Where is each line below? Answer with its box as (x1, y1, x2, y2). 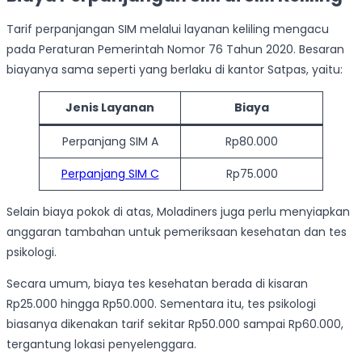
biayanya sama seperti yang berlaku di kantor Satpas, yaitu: (6, 61, 343, 78)
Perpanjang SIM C (61, 166, 159, 183)
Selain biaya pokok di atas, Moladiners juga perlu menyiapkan (6, 204, 350, 221)
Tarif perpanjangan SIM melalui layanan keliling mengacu (6, 21, 329, 38)
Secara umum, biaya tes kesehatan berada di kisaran (6, 276, 308, 293)
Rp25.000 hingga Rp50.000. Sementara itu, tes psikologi (6, 296, 316, 313)
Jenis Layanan (65, 99, 154, 116)
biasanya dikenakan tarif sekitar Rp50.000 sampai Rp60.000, (6, 316, 343, 333)
